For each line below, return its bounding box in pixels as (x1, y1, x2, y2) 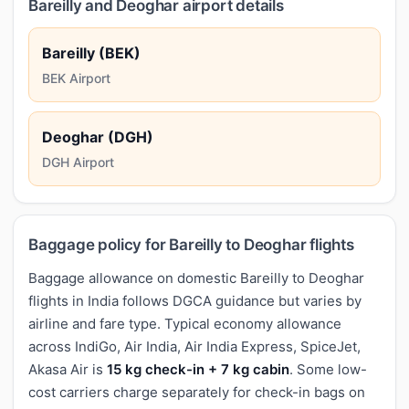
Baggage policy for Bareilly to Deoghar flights (28, 235, 354, 254)
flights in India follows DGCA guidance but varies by (28, 291, 362, 309)
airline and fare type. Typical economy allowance (28, 314, 341, 332)
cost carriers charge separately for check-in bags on (28, 383, 365, 401)
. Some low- (289, 360, 367, 378)
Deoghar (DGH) (42, 127, 153, 146)
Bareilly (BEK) (42, 43, 141, 62)
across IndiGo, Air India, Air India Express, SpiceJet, (28, 337, 361, 355)
